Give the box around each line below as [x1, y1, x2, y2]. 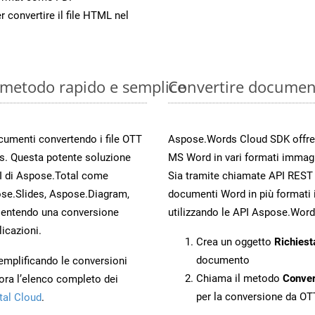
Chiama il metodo [196, 271, 283, 285]
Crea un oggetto [196, 235, 274, 248]
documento [196, 253, 250, 266]
